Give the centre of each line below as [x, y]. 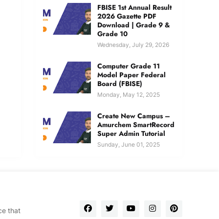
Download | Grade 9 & [134, 25]
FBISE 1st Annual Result [134, 8]
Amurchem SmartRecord [136, 125]
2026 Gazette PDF [127, 16]
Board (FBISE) [120, 84]
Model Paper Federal [131, 75]
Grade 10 [112, 34]
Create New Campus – [134, 116]
